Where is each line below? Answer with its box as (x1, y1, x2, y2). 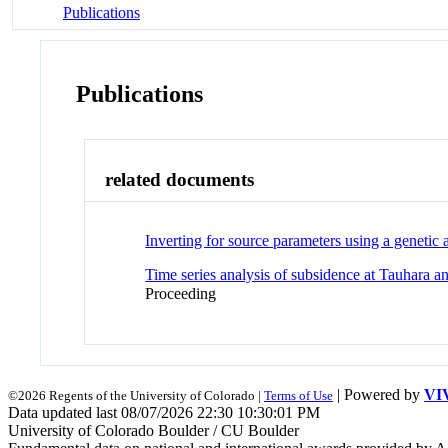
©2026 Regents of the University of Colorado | (8, 387, 264, 403)
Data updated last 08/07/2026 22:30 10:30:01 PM (8, 403, 320, 421)
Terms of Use (264, 387, 333, 403)
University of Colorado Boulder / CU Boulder (8, 421, 299, 439)
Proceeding (145, 284, 217, 302)
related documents (105, 169, 255, 191)
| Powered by (333, 385, 424, 403)
